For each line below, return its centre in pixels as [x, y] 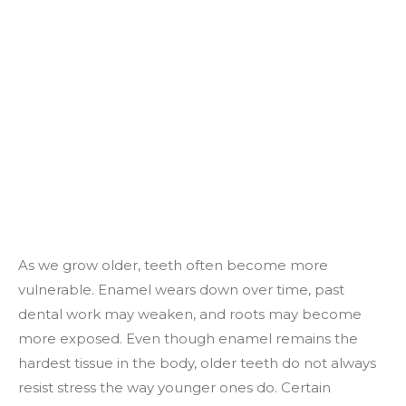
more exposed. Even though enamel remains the [188, 338]
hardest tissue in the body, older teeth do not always [197, 363]
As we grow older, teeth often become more [173, 265]
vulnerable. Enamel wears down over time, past [181, 290]
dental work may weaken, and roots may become [190, 314]
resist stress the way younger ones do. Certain [174, 387]
